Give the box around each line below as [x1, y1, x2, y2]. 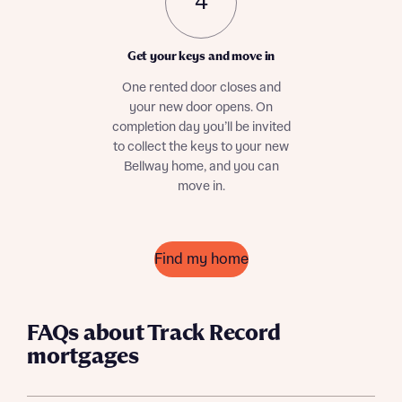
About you [45, 188, 134, 207]
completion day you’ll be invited [111, 120, 291, 135]
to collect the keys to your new [113, 140, 289, 154]
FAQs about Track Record [27, 321, 281, 345]
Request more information [45, 124, 226, 140]
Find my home [153, 250, 249, 267]
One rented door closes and [121, 81, 281, 95]
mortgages [27, 345, 139, 369]
